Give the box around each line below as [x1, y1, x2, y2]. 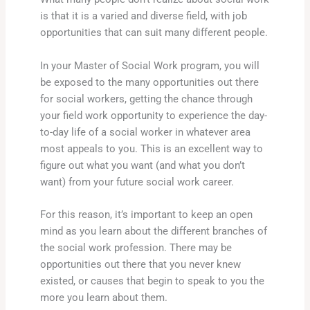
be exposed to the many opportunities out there [39, 75, 259, 89]
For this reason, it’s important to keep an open [39, 208, 253, 221]
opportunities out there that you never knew [39, 258, 241, 271]
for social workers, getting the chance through [39, 92, 253, 105]
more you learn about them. [39, 291, 167, 304]
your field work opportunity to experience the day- [39, 109, 267, 122]
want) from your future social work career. [39, 175, 234, 188]
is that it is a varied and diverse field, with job [39, 10, 247, 23]
